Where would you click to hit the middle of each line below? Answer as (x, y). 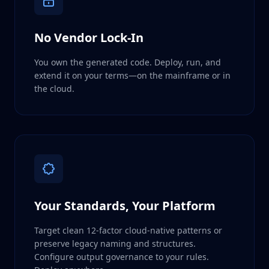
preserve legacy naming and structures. (115, 243)
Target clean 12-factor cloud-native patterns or (128, 230)
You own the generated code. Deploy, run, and (128, 62)
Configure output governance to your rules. (122, 256)
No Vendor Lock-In (89, 37)
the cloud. (54, 88)
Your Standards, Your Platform (125, 205)
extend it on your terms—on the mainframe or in (132, 75)
